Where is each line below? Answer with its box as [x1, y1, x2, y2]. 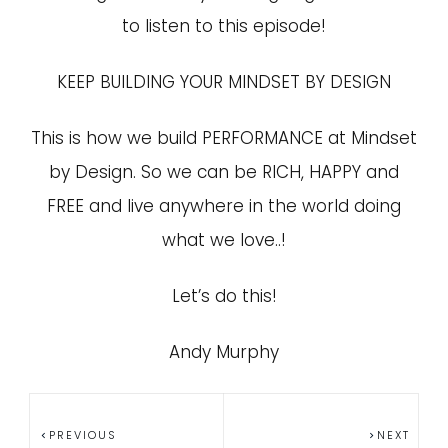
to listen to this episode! [122, 14, 326, 38]
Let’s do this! [171, 284, 277, 308]
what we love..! [162, 228, 286, 252]
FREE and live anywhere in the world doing [47, 194, 401, 218]
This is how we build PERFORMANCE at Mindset [31, 126, 417, 150]
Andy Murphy [169, 340, 279, 364]
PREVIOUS [49, 427, 117, 443]
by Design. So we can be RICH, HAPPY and [49, 160, 399, 184]
